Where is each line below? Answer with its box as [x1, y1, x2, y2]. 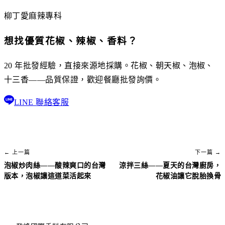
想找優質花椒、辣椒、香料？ [4, 36, 138, 47]
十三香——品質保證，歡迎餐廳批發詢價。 [4, 75, 162, 84]
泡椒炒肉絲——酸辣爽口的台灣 [4, 161, 106, 169]
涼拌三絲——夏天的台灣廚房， [119, 161, 221, 169]
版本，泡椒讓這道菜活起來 [4, 172, 91, 180]
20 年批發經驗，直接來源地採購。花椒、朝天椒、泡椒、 [4, 61, 213, 70]
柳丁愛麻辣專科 [4, 12, 62, 21]
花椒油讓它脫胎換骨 [155, 172, 221, 180]
